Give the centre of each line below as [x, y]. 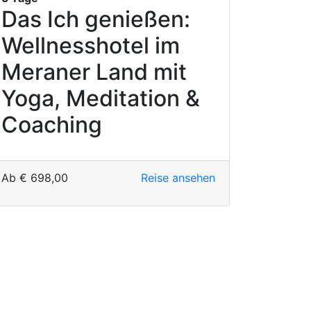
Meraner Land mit [94, 72]
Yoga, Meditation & [101, 98]
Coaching [52, 125]
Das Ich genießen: [96, 19]
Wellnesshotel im [91, 45]
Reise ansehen [178, 178]
